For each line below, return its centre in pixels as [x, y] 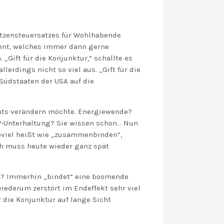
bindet [58, 176]
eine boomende [101, 176]
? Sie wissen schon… [87, 123]
